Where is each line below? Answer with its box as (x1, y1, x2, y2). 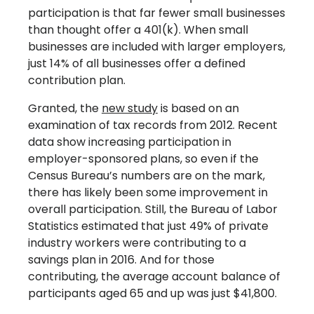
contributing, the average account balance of (28, 268, 280, 285)
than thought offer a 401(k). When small (28, 22, 248, 39)
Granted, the (28, 100, 102, 117)
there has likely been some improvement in (28, 184, 268, 201)
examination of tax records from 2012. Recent (28, 117, 278, 134)
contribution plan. (28, 72, 125, 89)
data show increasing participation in (28, 134, 231, 151)
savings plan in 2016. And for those (28, 252, 214, 268)
